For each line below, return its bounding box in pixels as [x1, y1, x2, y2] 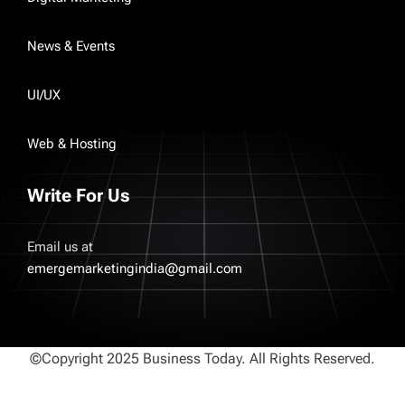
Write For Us [27, 184, 130, 206]
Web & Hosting [27, 135, 117, 152]
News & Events [27, 37, 115, 54]
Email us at [27, 238, 93, 255]
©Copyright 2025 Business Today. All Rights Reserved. [30, 349, 375, 367]
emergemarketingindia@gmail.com [27, 259, 242, 277]
